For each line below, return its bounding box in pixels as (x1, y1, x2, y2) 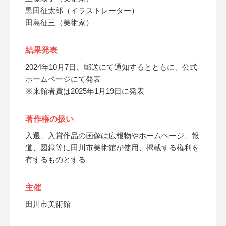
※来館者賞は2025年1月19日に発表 (25, 87, 144, 95)
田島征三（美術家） (25, 18, 93, 27)
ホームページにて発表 (25, 75, 101, 83)
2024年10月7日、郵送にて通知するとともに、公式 (25, 63, 197, 71)
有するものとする (25, 155, 86, 164)
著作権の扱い (25, 115, 74, 123)
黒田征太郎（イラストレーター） (25, 6, 139, 15)
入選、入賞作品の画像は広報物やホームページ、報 (25, 131, 199, 140)
